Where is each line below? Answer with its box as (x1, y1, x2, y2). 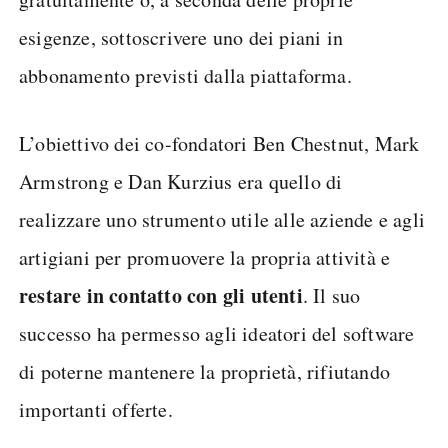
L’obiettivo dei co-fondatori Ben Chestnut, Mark (19, 129, 420, 157)
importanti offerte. (19, 395, 173, 423)
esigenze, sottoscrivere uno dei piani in (19, 23, 344, 51)
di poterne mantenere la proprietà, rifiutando (19, 357, 391, 385)
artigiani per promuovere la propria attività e (19, 243, 391, 271)
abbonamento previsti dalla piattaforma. (19, 61, 352, 89)
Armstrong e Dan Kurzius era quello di (19, 167, 343, 195)
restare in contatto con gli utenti (19, 280, 303, 310)
